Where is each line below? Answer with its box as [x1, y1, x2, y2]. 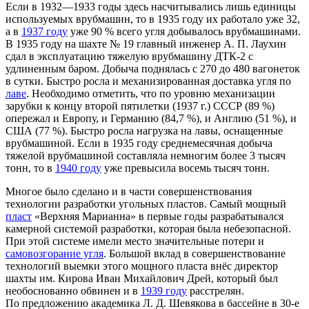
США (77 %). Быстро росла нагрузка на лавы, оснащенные [6, 125, 283, 137]
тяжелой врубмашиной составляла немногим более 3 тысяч [6, 150, 286, 162]
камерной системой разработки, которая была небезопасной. [6, 223, 291, 235]
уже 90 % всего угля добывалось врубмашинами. [68, 26, 301, 38]
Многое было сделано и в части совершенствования [6, 186, 252, 198]
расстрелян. [187, 285, 244, 297]
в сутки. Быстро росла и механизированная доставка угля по [6, 75, 291, 88]
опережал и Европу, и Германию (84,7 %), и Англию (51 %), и [6, 112, 297, 125]
